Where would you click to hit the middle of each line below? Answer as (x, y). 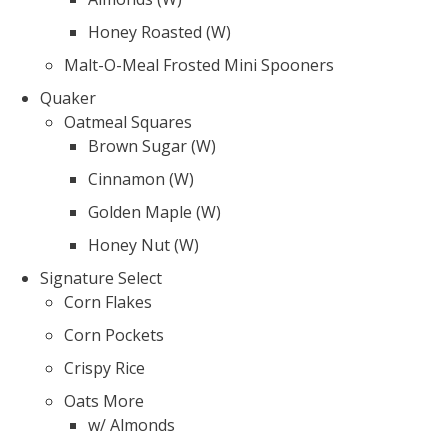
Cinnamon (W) (141, 178)
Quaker (68, 97)
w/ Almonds (131, 424)
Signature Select (101, 277)
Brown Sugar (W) (152, 145)
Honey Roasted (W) (159, 31)
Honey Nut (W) (143, 244)
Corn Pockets (114, 334)
